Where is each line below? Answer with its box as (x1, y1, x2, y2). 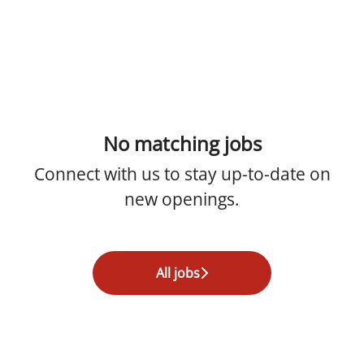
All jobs (156, 264, 200, 282)
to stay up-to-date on (159, 162, 331, 185)
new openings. (124, 188, 240, 210)
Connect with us (33, 162, 160, 185)
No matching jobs (102, 130, 262, 157)
